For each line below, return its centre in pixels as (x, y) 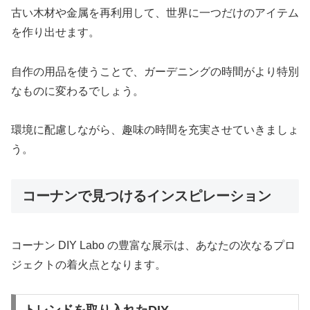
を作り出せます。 (55, 32)
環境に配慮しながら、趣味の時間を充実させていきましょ (155, 130)
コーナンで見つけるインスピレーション (147, 196)
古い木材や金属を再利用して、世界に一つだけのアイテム (155, 12)
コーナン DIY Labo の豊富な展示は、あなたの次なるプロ (153, 245)
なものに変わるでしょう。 (77, 91)
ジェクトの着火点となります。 (89, 264)
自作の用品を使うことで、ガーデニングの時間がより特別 (155, 71)
